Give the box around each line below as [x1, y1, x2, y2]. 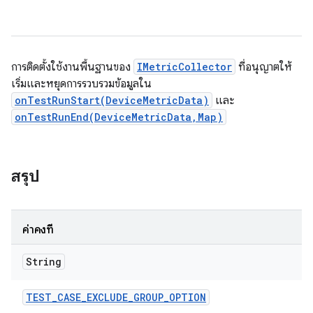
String [26, 255, 61, 268]
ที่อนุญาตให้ [235, 60, 292, 74]
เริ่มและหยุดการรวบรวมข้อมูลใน [11, 77, 152, 91]
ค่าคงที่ [22, 223, 54, 237]
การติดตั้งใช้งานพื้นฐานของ [11, 60, 133, 74]
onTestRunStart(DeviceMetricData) [15, 94, 209, 107]
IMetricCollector [137, 60, 232, 73]
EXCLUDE [87, 291, 128, 304]
